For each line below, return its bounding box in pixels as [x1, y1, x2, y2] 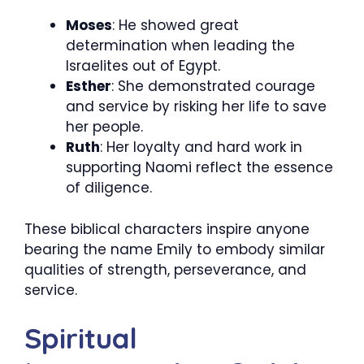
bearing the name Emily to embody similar [24, 239, 325, 259]
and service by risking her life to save [66, 97, 327, 116]
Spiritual [24, 320, 137, 356]
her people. [66, 117, 143, 136]
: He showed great [112, 15, 239, 35]
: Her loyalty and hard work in [100, 137, 302, 157]
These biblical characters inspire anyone [24, 219, 310, 239]
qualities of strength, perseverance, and [24, 259, 306, 279]
